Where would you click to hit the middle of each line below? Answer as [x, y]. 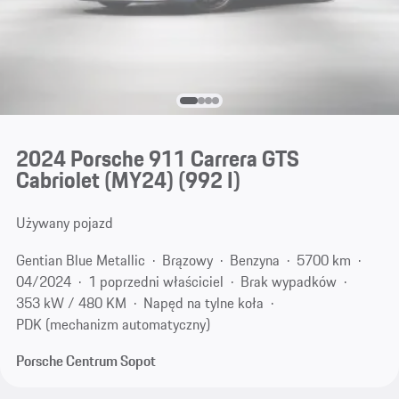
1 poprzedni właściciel [155, 281]
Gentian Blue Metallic [80, 260]
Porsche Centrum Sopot [85, 361]
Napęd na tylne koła [203, 302]
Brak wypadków [288, 281]
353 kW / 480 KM [71, 302]
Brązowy [187, 260]
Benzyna [254, 260]
